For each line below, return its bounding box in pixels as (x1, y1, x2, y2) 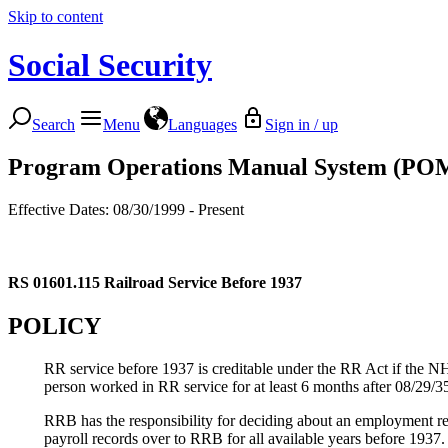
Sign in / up (265, 115, 338, 133)
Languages (168, 115, 237, 133)
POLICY (8, 312, 101, 339)
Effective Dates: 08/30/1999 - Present (8, 200, 244, 218)
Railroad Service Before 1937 (104, 273, 302, 291)
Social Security (8, 47, 212, 84)
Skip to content (8, 8, 103, 25)
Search (32, 115, 75, 133)
